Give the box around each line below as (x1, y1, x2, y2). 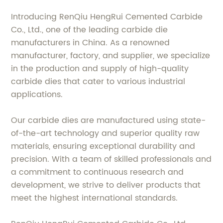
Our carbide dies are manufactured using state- (11, 114, 206, 127)
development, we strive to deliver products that (11, 179, 201, 192)
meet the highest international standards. (11, 192, 178, 205)
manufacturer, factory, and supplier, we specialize (11, 49, 211, 63)
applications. (11, 88, 63, 102)
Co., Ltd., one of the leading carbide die (11, 23, 168, 37)
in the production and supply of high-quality (11, 62, 189, 76)
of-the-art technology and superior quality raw (11, 127, 200, 140)
